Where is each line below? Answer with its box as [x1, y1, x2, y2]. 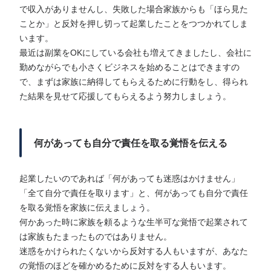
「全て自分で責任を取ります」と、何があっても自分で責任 [19, 189, 248, 198]
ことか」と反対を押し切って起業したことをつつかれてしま [19, 19, 248, 29]
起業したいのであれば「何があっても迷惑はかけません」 [19, 174, 240, 184]
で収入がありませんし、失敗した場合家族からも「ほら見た [19, 5, 248, 15]
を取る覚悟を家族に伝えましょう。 [19, 203, 155, 213]
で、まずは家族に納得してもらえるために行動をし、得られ [19, 77, 248, 87]
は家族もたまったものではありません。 [19, 232, 172, 242]
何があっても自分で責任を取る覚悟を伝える [34, 137, 227, 149]
